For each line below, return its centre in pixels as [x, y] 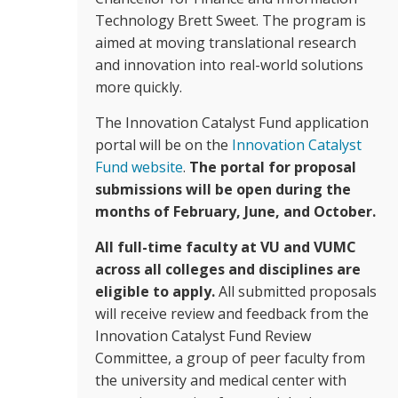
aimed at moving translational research [226, 43]
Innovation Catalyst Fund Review [203, 336]
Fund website [139, 167]
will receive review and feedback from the [232, 314]
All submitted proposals [296, 291]
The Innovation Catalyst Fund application [232, 123]
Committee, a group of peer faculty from [230, 358]
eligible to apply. [155, 291]
